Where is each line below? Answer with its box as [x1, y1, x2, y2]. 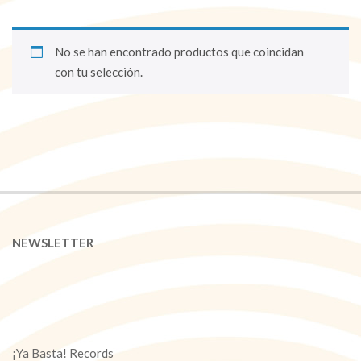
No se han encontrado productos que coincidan [54, 44, 304, 59]
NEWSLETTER [12, 234, 93, 250]
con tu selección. [54, 64, 143, 79]
